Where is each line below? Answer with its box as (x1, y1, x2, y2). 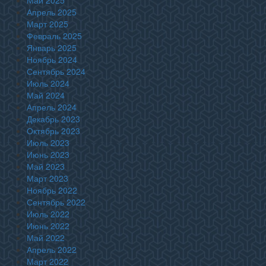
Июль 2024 (27, 77, 69, 89)
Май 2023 (27, 160, 65, 172)
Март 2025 (27, 18, 68, 30)
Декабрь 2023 (27, 113, 80, 125)
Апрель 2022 (27, 243, 77, 255)
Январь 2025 (27, 42, 77, 53)
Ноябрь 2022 (27, 184, 77, 196)
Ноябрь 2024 (27, 53, 77, 65)
